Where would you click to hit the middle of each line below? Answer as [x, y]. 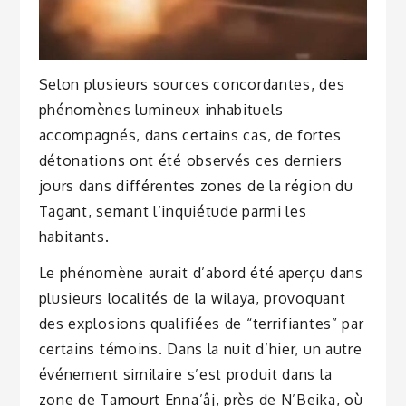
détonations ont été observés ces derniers [190, 160]
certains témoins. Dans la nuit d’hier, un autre [200, 349]
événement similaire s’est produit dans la [185, 375]
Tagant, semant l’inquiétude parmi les [173, 211]
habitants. [74, 236]
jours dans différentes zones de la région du [196, 185]
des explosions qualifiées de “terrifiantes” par [201, 324]
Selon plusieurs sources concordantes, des [192, 84]
